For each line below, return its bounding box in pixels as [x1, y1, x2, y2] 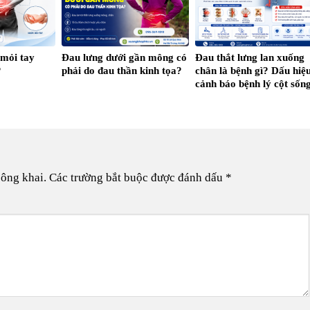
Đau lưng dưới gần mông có [62, 51, 188, 63]
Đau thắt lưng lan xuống [195, 51, 305, 63]
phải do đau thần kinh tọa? [62, 64, 183, 76]
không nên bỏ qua [195, 91, 275, 102]
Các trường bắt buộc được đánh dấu [49, 171, 226, 185]
